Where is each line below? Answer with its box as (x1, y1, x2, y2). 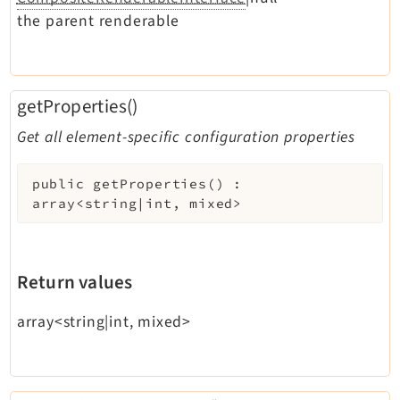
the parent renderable (16, 10, 179, 33)
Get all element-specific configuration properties (16, 125, 355, 148)
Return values (16, 268, 133, 296)
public (31, 175, 85, 192)
